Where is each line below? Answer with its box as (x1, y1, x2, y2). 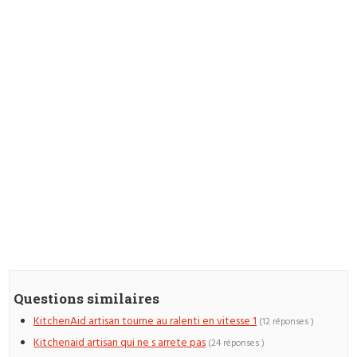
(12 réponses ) (259, 315, 315, 330)
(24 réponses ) (208, 335, 265, 351)
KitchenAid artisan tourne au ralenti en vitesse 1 (33, 313, 257, 331)
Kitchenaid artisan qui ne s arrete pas (33, 334, 206, 351)
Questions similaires (14, 289, 160, 308)
